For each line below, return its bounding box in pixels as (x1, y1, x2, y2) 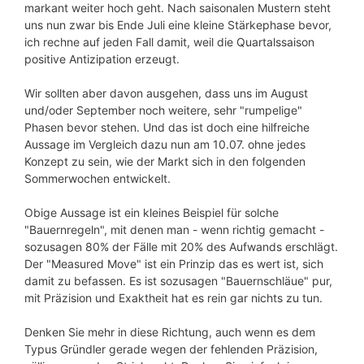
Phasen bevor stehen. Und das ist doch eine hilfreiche (24, 119, 310, 134)
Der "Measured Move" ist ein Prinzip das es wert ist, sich (24, 256, 323, 271)
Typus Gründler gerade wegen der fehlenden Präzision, (24, 341, 318, 356)
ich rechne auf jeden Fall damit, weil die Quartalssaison (24, 34, 314, 49)
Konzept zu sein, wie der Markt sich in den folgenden (24, 154, 305, 168)
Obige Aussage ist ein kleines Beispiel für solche (24, 205, 279, 219)
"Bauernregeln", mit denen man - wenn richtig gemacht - (24, 222, 324, 236)
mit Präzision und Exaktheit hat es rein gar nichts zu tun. (24, 290, 323, 305)
